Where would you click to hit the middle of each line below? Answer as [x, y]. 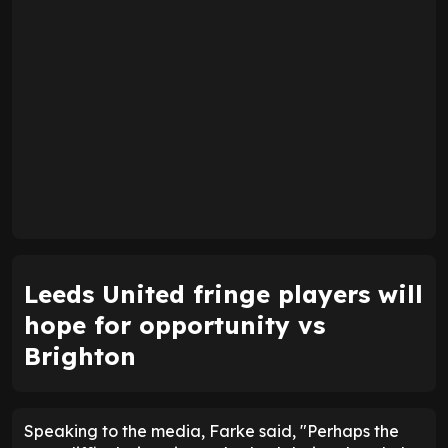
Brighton [80, 356]
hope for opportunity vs [174, 325]
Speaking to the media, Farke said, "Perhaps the [211, 431]
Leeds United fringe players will [223, 294]
